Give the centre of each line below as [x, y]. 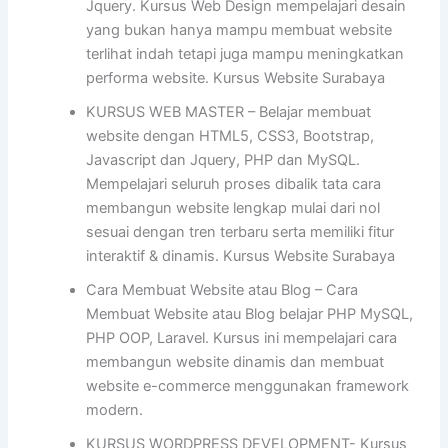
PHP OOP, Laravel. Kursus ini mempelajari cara [242, 338]
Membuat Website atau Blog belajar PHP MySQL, [250, 314]
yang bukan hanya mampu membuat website [239, 30]
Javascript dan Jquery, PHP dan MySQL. [223, 160]
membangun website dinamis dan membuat [235, 362]
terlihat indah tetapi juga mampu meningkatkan [245, 54]
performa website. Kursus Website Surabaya [236, 78]
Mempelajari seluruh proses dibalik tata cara [234, 184]
